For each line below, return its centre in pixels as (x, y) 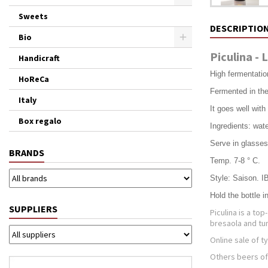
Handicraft (39, 58)
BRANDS (27, 153)
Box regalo (40, 121)
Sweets (33, 16)
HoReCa (34, 79)
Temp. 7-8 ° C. (235, 161)
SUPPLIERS (33, 209)
